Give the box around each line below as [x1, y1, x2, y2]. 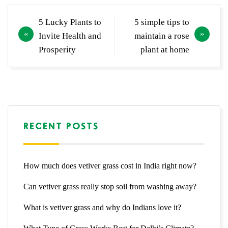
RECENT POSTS [23, 120, 99, 131]
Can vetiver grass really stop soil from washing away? [23, 182, 196, 191]
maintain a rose [134, 31, 189, 41]
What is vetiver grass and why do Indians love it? [23, 203, 181, 212]
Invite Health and [39, 31, 101, 41]
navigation [18, 27, 64, 39]
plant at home [140, 44, 189, 54]
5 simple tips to [134, 17, 189, 27]
